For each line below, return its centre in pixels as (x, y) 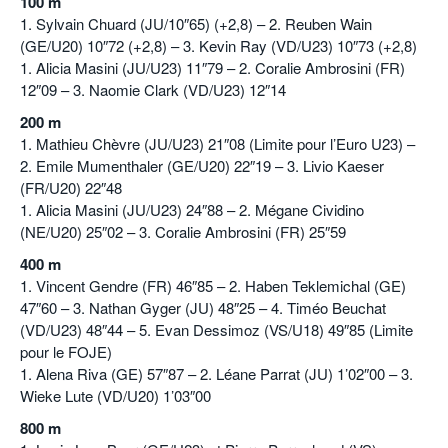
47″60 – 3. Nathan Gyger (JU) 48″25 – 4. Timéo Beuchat (203, 308)
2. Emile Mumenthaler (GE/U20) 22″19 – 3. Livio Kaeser (202, 166)
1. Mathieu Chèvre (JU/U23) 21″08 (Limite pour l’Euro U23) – (217, 144)
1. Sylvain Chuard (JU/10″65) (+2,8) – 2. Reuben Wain (196, 24)
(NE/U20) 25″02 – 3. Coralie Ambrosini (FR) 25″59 (183, 232)
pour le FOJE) (66, 352)
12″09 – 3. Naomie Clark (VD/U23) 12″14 (153, 90)
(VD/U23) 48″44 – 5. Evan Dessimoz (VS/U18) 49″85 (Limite (216, 330)
